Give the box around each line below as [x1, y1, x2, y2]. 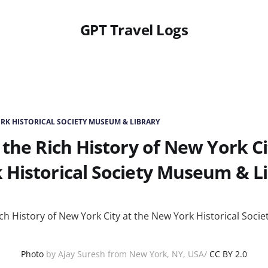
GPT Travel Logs [80, 20, 188, 39]
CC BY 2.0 [209, 248, 247, 260]
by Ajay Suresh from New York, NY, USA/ [44, 248, 209, 260]
